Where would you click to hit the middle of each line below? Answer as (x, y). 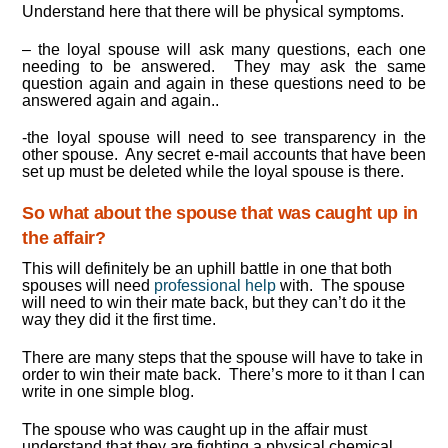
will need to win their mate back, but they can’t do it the (214, 303)
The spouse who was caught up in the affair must (195, 429)
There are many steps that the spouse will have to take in (223, 358)
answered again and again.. (121, 100)
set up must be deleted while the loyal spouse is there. (213, 172)
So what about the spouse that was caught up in (220, 213)
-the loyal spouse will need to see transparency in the (224, 138)
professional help (217, 286)
